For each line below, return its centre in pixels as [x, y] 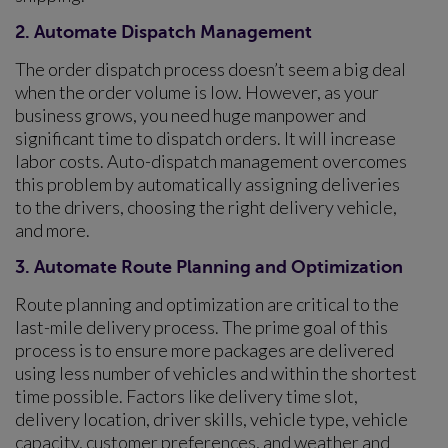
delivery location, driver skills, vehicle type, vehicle [211, 418]
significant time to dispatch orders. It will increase [205, 137]
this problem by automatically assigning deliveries [207, 183]
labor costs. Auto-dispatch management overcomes [211, 160]
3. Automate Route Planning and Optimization [209, 266]
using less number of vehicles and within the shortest [216, 372]
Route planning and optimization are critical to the [207, 303]
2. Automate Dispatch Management [163, 31]
